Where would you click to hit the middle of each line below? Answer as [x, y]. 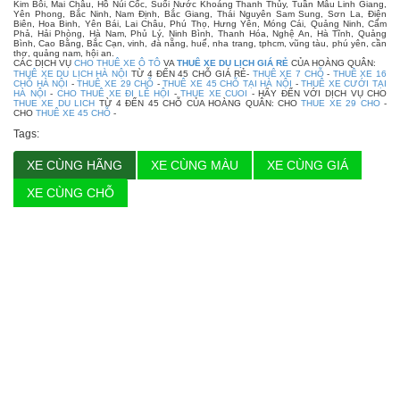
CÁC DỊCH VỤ [44, 62]
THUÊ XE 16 [360, 73]
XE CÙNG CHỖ [71, 192]
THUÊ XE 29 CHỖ [116, 83]
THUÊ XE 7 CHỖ [288, 73]
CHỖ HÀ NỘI [41, 83]
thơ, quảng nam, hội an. [64, 53]
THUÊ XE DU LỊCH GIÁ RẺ [233, 62]
